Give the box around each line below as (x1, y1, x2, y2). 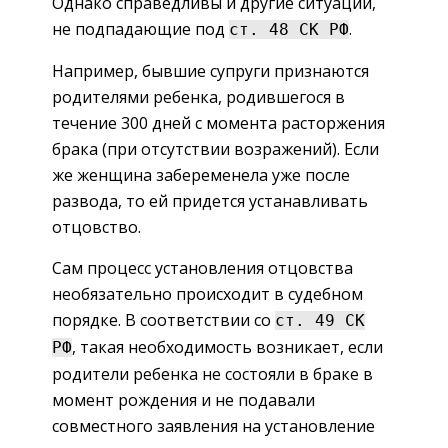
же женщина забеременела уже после (52, 163, 350, 186)
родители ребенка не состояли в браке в (52, 362, 373, 385)
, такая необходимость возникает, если (72, 335, 383, 358)
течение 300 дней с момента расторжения (52, 111, 385, 134)
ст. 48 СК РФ (229, 19, 349, 39)
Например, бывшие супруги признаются (52, 59, 369, 82)
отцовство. (52, 215, 141, 238)
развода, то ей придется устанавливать (52, 189, 368, 212)
